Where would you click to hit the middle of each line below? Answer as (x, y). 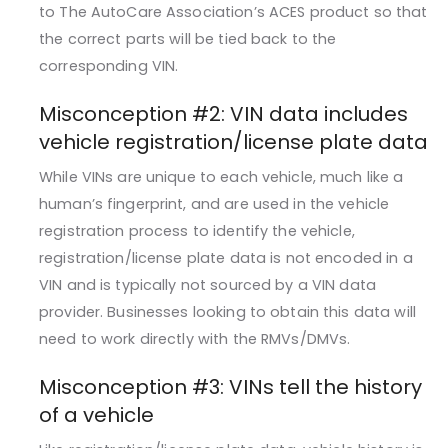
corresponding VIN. (109, 66)
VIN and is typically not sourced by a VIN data (207, 285)
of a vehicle (96, 415)
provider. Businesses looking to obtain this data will (227, 312)
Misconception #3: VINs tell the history (230, 387)
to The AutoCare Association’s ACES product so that (233, 12)
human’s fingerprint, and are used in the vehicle (214, 204)
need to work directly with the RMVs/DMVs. (195, 339)
